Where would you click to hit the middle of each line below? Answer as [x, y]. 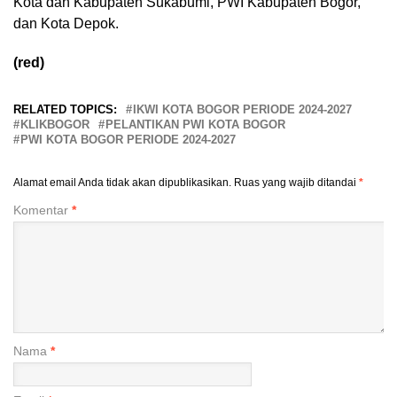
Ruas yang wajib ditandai [296, 183]
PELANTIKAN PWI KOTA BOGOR [195, 125]
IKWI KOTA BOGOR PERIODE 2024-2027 [242, 110]
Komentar [43, 210]
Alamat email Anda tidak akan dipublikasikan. [122, 183]
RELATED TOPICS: [65, 110]
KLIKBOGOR [55, 125]
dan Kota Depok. [66, 24]
